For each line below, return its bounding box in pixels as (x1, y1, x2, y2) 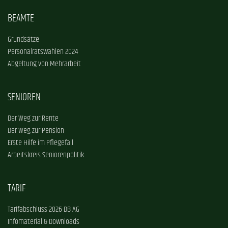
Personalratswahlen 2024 (8, 46, 78, 59)
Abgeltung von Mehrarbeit (8, 58, 81, 71)
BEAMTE (8, 11, 34, 27)
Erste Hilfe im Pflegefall (8, 137, 73, 150)
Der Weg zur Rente (8, 112, 59, 125)
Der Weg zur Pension (8, 125, 64, 137)
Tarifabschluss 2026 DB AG (8, 204, 79, 216)
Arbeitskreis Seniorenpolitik (8, 149, 84, 162)
